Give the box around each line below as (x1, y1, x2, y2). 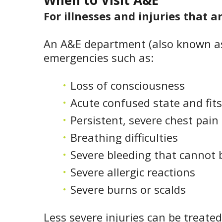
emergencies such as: (44, 50, 154, 65)
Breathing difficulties (70, 130, 178, 145)
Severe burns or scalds (70, 182, 186, 197)
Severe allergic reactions (70, 165, 195, 180)
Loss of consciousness (70, 78, 185, 93)
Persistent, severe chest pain (70, 112, 219, 128)
